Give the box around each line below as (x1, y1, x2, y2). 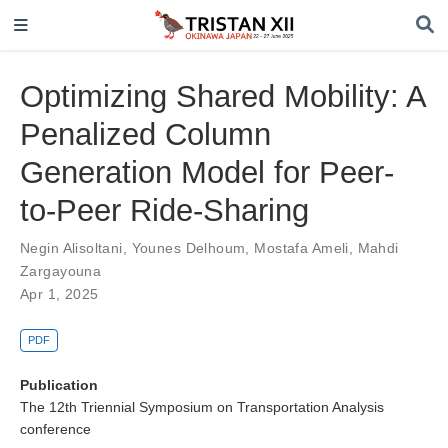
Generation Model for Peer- (20, 154, 394, 190)
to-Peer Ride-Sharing (20, 192, 309, 228)
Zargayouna (20, 262, 102, 279)
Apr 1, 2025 (20, 285, 99, 302)
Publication (20, 376, 98, 393)
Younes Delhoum (131, 239, 246, 256)
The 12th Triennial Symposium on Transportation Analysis (20, 398, 384, 415)
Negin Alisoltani (20, 239, 123, 256)
